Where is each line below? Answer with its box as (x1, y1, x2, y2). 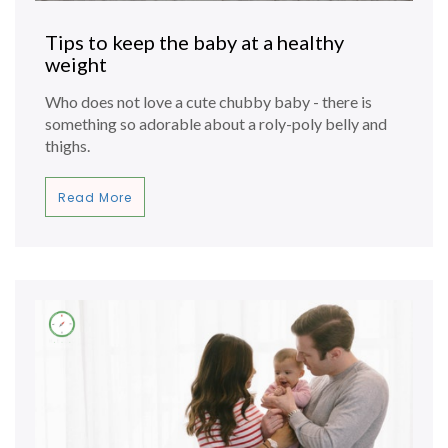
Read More (58, 189, 132, 206)
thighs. (45, 136, 90, 155)
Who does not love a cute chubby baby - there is (45, 92, 372, 111)
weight (45, 52, 107, 76)
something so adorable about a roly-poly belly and (45, 114, 387, 133)
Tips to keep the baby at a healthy (45, 30, 344, 54)
